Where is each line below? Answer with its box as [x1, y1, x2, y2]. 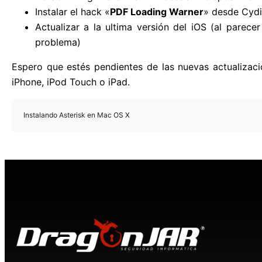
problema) [35, 36, 81, 49]
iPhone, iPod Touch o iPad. [12, 76, 130, 88]
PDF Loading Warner [110, 6, 204, 18]
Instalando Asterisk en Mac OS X [23, 111, 130, 120]
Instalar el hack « [35, 6, 110, 18]
